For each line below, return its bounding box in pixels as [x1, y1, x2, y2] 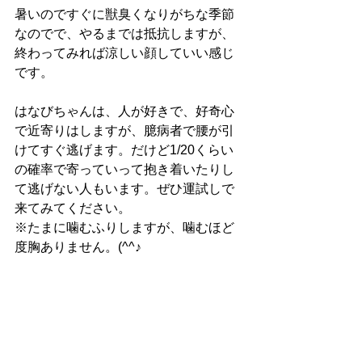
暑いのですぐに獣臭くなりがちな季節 [15, 7, 234, 21]
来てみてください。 [15, 201, 131, 215]
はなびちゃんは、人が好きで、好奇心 [15, 104, 234, 118]
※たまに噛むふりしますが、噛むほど [15, 221, 234, 234]
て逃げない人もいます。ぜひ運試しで [15, 182, 234, 196]
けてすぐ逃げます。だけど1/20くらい [15, 143, 234, 157]
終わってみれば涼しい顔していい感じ [15, 46, 234, 60]
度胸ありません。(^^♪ [15, 240, 141, 254]
